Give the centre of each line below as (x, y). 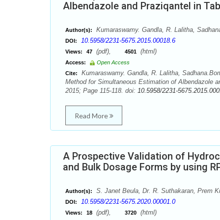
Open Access (113, 62)
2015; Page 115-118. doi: (101, 91)
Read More (92, 116)
